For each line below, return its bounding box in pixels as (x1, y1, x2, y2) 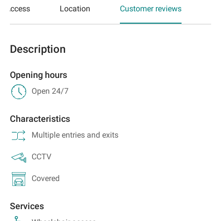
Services (10, 200, 44, 211)
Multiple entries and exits (32, 130, 118, 140)
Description (10, 42, 66, 55)
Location (60, 3, 90, 13)
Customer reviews (120, 3, 182, 13)
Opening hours (10, 69, 67, 80)
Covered (32, 173, 60, 183)
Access (5, 3, 30, 13)
